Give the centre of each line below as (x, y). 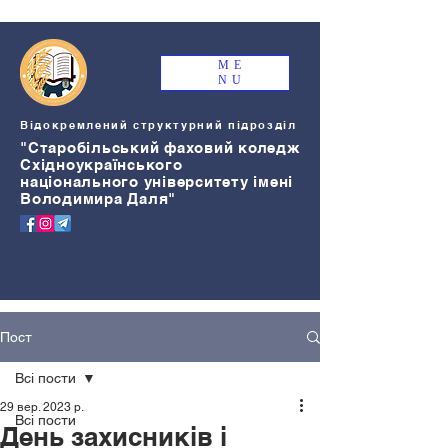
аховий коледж (238, 147)
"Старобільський (90, 147)
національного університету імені (156, 181)
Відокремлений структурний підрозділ (158, 125)
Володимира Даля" (98, 198)
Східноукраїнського (101, 164)
